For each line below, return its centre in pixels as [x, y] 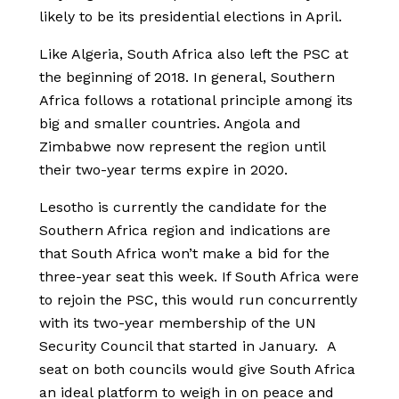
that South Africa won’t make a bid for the [184, 254]
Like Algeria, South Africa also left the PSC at [194, 54]
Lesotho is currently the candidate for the [183, 208]
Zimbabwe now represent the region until [182, 147]
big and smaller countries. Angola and [170, 124]
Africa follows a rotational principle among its [196, 101]
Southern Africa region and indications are [185, 231]
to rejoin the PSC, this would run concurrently [198, 300]
